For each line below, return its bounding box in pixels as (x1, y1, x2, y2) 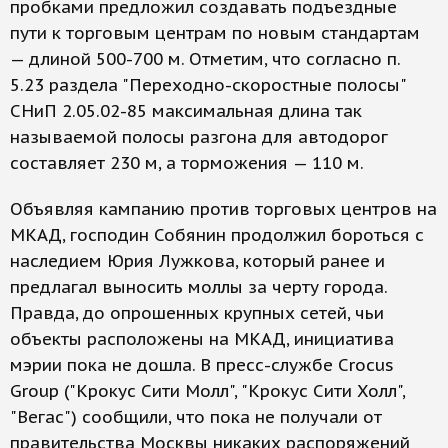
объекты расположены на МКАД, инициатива (10, 328, 394, 350)
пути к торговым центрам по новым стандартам (10, 22, 420, 44)
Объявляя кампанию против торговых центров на (10, 198, 437, 220)
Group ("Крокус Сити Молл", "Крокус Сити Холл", (10, 380, 405, 402)
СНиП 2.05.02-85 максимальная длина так (10, 100, 362, 122)
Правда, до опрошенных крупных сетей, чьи (10, 302, 384, 324)
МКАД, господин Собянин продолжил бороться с (10, 224, 424, 246)
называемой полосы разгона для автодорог (10, 126, 388, 148)
